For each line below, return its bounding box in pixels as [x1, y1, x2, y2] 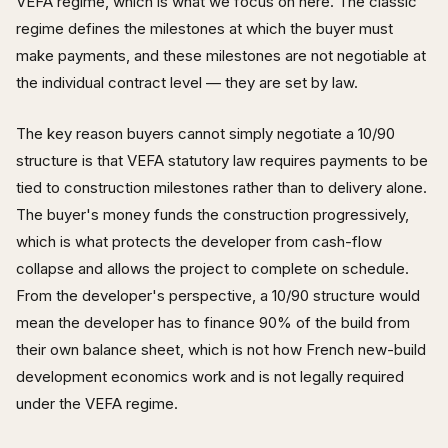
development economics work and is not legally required [16, 366, 404, 386]
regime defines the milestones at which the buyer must [16, 18, 393, 38]
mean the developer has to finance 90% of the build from [16, 312, 410, 332]
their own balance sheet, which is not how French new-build [16, 339, 426, 359]
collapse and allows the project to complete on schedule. [16, 258, 409, 278]
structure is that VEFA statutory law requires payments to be [16, 150, 428, 170]
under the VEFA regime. [16, 393, 178, 413]
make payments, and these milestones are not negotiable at [16, 45, 426, 65]
